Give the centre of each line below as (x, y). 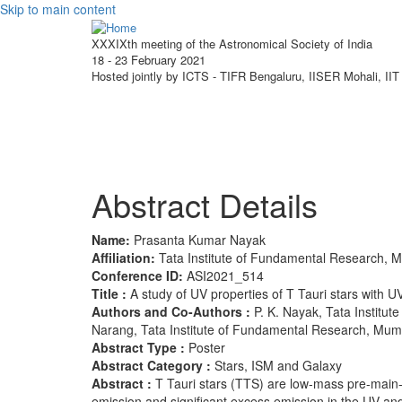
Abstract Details (205, 204)
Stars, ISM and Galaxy (278, 365)
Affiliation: (125, 257)
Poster (207, 347)
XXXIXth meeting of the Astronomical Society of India (232, 43)
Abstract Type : (140, 347)
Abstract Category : (153, 365)
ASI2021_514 (225, 275)
